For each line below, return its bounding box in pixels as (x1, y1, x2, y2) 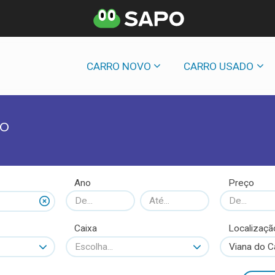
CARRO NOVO (86, 60, 151, 72)
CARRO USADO (184, 60, 254, 72)
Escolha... (74, 241, 113, 252)
